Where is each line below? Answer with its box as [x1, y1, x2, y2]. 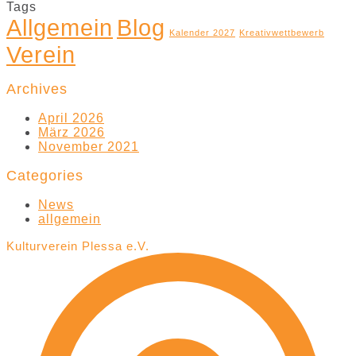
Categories [6, 168, 83, 184]
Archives [6, 81, 68, 97]
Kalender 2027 [169, 28, 235, 38]
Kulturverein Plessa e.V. [6, 239, 149, 253]
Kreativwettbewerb [239, 28, 324, 38]
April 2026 [38, 111, 104, 125]
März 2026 [38, 126, 105, 139]
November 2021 [38, 140, 139, 153]
